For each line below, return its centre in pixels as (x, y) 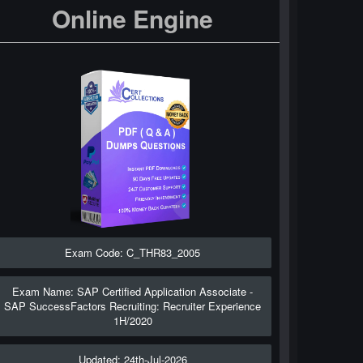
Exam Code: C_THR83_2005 (133, 252)
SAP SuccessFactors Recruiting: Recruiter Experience (133, 306)
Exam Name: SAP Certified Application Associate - (133, 291)
